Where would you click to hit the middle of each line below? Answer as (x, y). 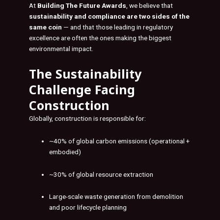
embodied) (65, 151)
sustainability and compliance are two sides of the (109, 16)
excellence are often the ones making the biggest (100, 38)
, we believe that (150, 5)
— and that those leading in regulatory (117, 27)
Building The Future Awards (82, 5)
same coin (45, 27)
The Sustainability (85, 73)
